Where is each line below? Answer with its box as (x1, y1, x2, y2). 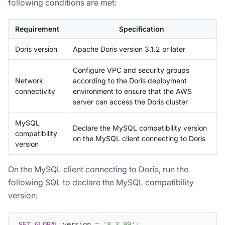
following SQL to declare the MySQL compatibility (8, 177, 194, 187)
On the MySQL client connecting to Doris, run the (8, 164, 188, 174)
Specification (119, 24, 164, 33)
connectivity (15, 86, 55, 95)
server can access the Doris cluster (73, 97, 188, 106)
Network (15, 76, 43, 85)
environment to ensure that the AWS (73, 86, 192, 95)
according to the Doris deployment (73, 76, 187, 85)
